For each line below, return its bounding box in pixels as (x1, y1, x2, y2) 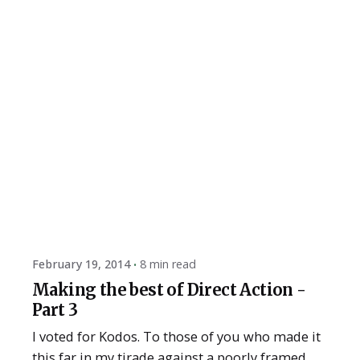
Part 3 (32, 300, 78, 321)
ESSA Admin (71, 200, 138, 217)
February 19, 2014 (32, 256, 130, 272)
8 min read (140, 256, 196, 272)
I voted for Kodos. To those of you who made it (32, 327, 321, 346)
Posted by (71, 185, 123, 201)
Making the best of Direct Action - (32, 280, 306, 301)
